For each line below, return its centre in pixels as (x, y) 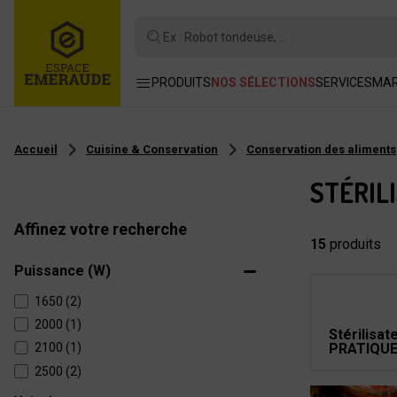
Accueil (36, 149)
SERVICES (344, 83)
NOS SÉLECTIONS (263, 83)
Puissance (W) (62, 271)
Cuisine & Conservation (152, 149)
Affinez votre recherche (101, 229)
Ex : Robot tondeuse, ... (225, 37)
